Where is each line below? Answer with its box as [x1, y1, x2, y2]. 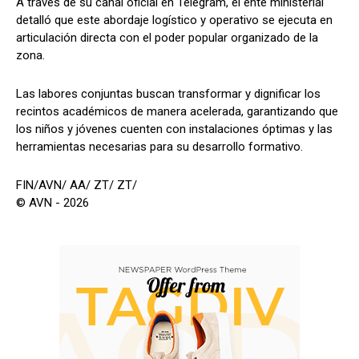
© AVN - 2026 [16, 195, 89, 210]
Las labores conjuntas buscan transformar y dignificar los [16, 86, 321, 101]
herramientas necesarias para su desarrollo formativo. [16, 139, 303, 154]
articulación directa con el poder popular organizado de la [16, 30, 318, 45]
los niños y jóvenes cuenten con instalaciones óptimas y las [16, 121, 333, 136]
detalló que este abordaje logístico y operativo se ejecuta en [16, 12, 333, 27]
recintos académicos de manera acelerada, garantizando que [16, 103, 338, 119]
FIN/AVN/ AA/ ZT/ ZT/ [16, 177, 137, 192]
